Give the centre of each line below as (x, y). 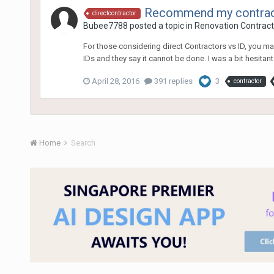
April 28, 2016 (115, 81)
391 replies (172, 81)
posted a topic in (161, 25)
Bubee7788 (105, 25)
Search (83, 143)
